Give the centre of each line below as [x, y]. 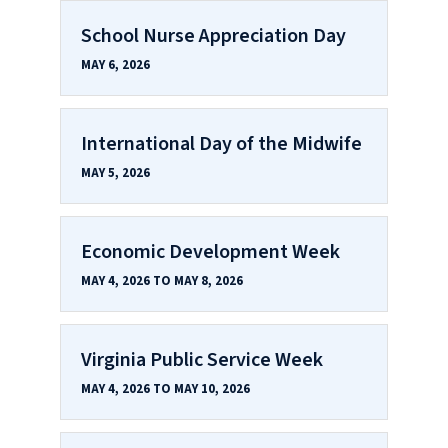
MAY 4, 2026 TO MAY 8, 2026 [162, 280]
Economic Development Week [210, 251]
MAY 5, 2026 [115, 172]
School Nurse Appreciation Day [213, 35]
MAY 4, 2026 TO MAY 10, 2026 [165, 388]
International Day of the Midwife [221, 143]
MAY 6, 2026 [115, 64]
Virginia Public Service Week [202, 359]
